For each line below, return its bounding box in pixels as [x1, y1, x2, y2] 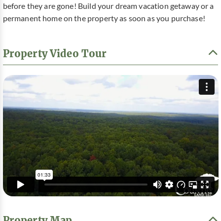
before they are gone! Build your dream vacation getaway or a [2, 1, 214, 11]
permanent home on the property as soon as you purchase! [2, 14, 205, 23]
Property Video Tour [2, 47, 107, 60]
